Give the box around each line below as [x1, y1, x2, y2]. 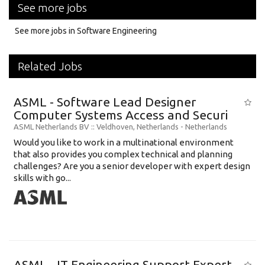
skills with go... [14, 172, 71, 183]
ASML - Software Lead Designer [14, 94, 196, 109]
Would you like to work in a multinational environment [14, 137, 234, 147]
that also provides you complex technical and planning [14, 148, 232, 159]
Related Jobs [18, 59, 82, 73]
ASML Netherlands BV [14, 122, 89, 131]
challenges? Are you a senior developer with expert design [14, 160, 250, 171]
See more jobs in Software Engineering [15, 25, 157, 35]
